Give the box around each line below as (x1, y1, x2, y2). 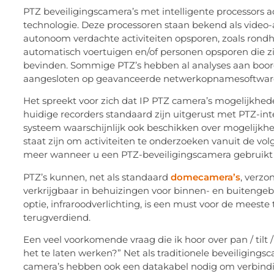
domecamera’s (171, 171, 240, 183)
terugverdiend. (23, 211, 91, 223)
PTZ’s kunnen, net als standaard (23, 171, 171, 183)
